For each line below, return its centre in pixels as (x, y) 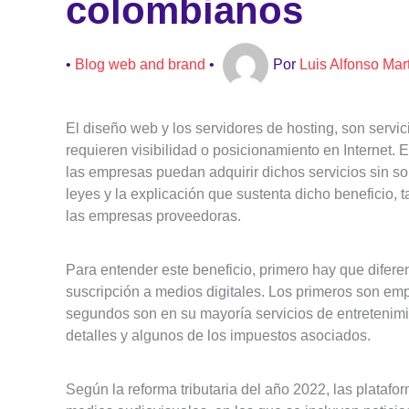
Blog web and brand (140, 64)
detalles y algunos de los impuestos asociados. (218, 335)
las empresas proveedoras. (153, 215)
